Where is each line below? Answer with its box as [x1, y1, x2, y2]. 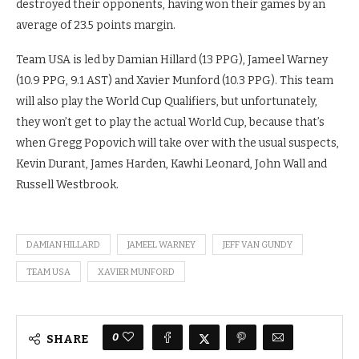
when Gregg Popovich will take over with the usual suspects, [16, 136, 339, 150]
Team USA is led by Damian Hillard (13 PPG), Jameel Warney [16, 53, 328, 67]
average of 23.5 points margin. [16, 18, 175, 32]
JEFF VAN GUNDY [223, 240, 292, 250]
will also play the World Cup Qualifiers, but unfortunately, [16, 95, 317, 108]
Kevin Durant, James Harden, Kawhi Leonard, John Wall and [16, 157, 327, 171]
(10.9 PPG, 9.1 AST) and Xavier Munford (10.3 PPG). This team [16, 74, 333, 87]
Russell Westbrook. [16, 178, 119, 192]
